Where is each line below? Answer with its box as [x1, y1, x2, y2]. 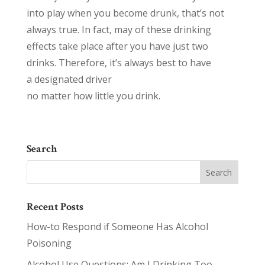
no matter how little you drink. [26, 89, 160, 102]
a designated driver [26, 73, 112, 86]
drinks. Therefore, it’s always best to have [26, 56, 211, 69]
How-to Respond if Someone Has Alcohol [26, 220, 208, 233]
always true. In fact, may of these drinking [26, 23, 211, 36]
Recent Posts [26, 200, 83, 214]
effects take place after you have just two [26, 40, 208, 53]
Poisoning [26, 237, 72, 250]
